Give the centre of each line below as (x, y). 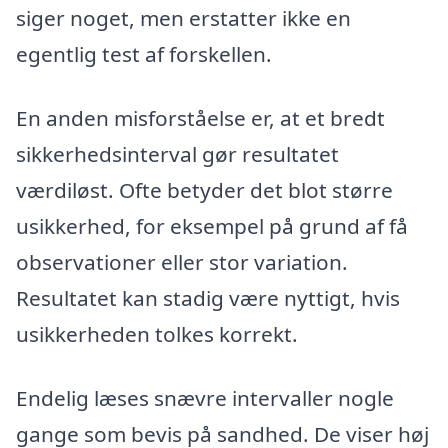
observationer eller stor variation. (182, 261)
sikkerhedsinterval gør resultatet (177, 153)
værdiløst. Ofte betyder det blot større (204, 189)
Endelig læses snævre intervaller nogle (205, 397)
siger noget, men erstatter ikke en (183, 18)
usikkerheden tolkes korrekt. (157, 333)
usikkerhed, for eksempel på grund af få (212, 225)
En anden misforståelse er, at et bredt (200, 117)
